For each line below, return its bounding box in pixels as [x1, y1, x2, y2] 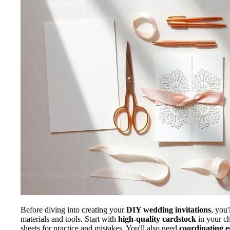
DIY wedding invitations [126, 205, 211, 214]
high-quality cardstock [118, 214, 196, 223]
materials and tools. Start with [21, 214, 118, 223]
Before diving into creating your [21, 205, 126, 214]
